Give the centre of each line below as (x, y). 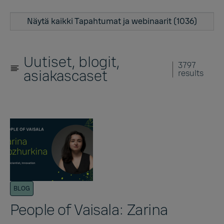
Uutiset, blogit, (71, 62)
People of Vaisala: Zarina (89, 210)
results (191, 73)
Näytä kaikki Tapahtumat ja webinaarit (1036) (112, 21)
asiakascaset (65, 76)
